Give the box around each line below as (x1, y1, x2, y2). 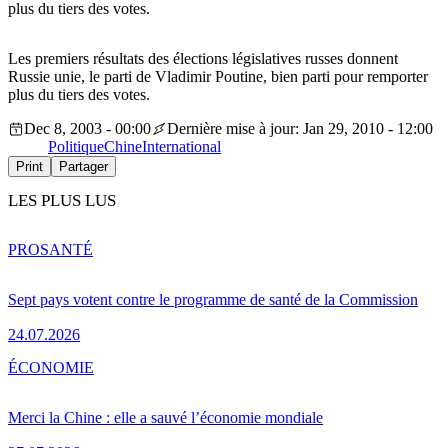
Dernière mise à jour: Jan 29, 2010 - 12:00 (167, 120, 433, 138)
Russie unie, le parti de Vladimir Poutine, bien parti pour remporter (8, 68, 428, 86)
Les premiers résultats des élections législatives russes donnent (8, 50, 398, 68)
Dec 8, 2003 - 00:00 (24, 120, 151, 138)
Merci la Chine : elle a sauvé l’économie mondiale (8, 408, 323, 426)
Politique (48, 138, 104, 156)
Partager (59, 159, 108, 175)
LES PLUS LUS (8, 191, 116, 211)
